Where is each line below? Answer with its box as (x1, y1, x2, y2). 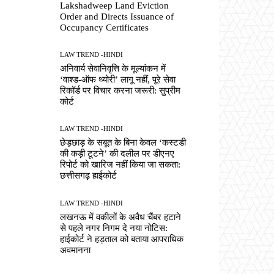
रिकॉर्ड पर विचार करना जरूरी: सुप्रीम (60, 86, 181, 96)
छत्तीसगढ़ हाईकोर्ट (60, 171, 117, 181)
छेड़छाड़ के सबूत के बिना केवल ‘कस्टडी (60, 138, 187, 148)
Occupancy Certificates (60, 22, 149, 32)
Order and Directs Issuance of (60, 11, 174, 21)
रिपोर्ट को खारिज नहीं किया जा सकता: (60, 160, 181, 170)
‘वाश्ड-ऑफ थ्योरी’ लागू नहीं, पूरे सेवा (60, 75, 176, 85)
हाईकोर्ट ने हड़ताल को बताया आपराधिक (60, 234, 184, 244)
